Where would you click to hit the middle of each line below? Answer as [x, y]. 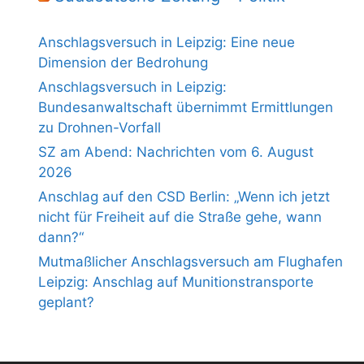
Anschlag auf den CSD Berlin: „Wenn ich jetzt [184, 197]
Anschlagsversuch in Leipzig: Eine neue [167, 43]
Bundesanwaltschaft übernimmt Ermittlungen [186, 108]
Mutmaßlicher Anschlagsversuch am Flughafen [191, 262]
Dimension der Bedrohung [123, 63]
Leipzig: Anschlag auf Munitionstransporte [176, 282]
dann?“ [61, 238]
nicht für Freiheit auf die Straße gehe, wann [180, 217]
